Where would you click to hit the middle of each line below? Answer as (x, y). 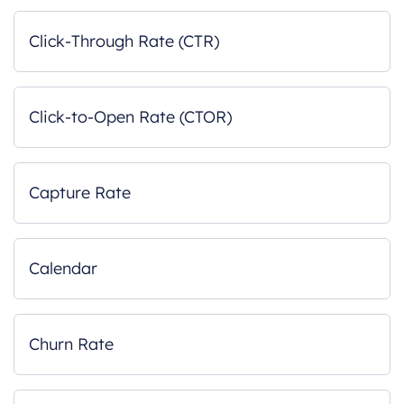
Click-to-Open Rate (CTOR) (130, 117)
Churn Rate (71, 344)
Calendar (63, 268)
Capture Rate (80, 193)
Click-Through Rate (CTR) (124, 41)
